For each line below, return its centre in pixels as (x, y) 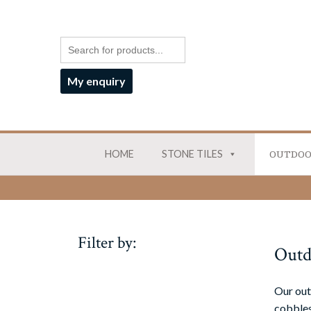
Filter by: (107, 243)
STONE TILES (192, 154)
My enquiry (96, 81)
